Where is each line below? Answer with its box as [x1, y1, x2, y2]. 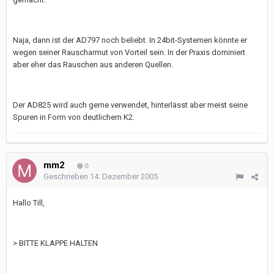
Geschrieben [43, 172, 90, 181]
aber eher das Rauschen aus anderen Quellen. [13, 60, 173, 69]
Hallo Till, [13, 198, 45, 207]
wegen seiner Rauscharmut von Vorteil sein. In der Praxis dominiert [13, 48, 245, 57]
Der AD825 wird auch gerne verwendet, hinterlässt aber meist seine [13, 100, 248, 109]
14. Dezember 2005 [90, 172, 158, 181]
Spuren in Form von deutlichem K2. [13, 113, 135, 122]
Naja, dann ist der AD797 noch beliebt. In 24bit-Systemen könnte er [13, 35, 247, 45]
